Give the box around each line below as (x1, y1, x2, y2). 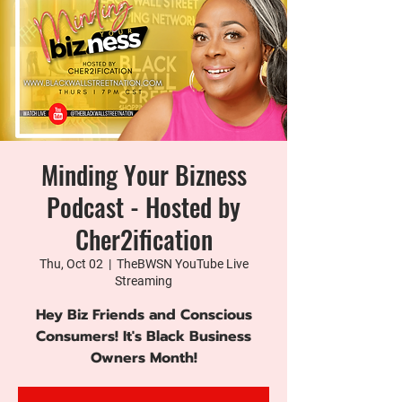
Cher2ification (74, 221, 213, 258)
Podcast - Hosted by (47, 188, 240, 225)
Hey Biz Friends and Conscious (35, 304, 252, 326)
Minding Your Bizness (40, 156, 247, 193)
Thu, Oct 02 (39, 257, 103, 271)
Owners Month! (90, 347, 197, 369)
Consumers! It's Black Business (36, 326, 251, 347)
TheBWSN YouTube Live (116, 257, 249, 271)
